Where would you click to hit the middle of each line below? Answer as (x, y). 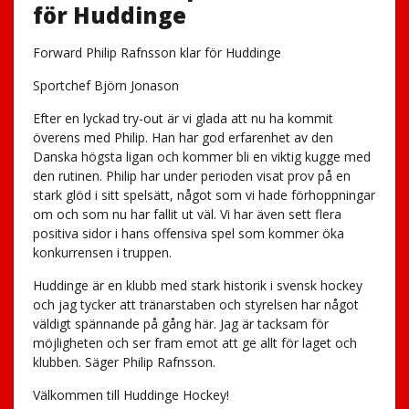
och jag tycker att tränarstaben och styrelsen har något (195, 304)
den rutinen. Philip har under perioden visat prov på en (191, 175)
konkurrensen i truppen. (102, 252)
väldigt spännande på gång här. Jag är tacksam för (180, 323)
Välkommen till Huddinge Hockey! (131, 394)
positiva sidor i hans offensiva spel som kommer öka (188, 233)
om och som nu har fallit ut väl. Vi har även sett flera (187, 214)
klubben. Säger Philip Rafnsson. (124, 362)
